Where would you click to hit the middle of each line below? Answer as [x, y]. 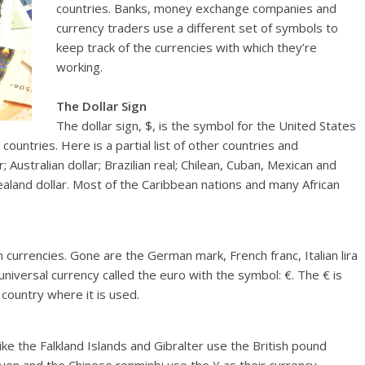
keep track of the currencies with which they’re [187, 47]
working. [79, 67]
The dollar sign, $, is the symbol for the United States [206, 125]
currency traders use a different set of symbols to [197, 28]
